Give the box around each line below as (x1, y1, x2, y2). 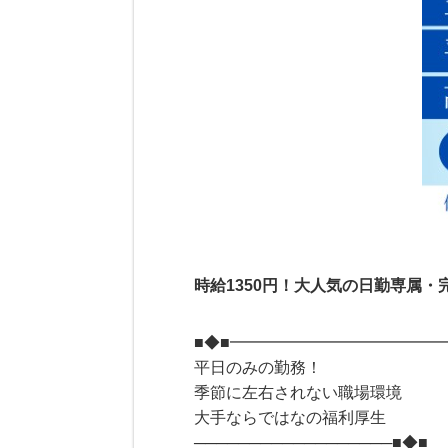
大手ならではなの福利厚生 (194, 409, 387, 426)
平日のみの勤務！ (194, 359, 323, 376)
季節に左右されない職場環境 (194, 384, 403, 401)
